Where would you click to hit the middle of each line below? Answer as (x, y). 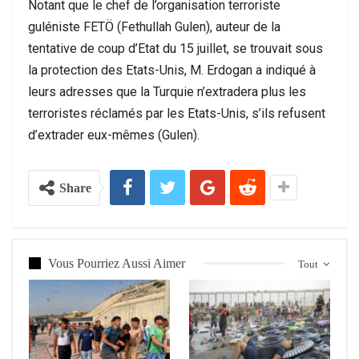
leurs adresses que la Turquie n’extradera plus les (167, 91)
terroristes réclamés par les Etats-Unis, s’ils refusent (177, 113)
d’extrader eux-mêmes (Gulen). (114, 135)
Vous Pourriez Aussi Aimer (117, 263)
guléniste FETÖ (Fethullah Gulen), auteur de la (154, 26)
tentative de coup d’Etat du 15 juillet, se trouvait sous (175, 48)
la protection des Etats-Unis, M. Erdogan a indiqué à (172, 70)
